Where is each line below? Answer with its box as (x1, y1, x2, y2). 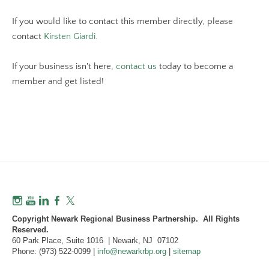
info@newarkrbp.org (97, 247, 166, 256)
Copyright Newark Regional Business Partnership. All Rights (12, 214, 240, 224)
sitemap (173, 247, 201, 256)
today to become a (157, 61, 233, 71)
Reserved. (12, 225, 49, 235)
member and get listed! (12, 76, 104, 86)
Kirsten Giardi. (44, 31, 98, 41)
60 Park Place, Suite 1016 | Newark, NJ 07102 (12, 236, 178, 246)
